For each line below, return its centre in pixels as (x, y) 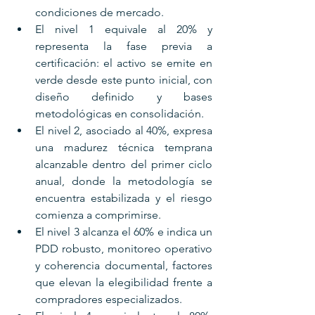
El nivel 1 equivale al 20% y (124, 29)
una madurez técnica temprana (124, 147)
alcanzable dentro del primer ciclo (124, 164)
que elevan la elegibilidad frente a (124, 282)
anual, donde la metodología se (124, 181)
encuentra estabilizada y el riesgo (124, 198)
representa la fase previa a (124, 46)
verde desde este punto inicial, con (124, 79)
